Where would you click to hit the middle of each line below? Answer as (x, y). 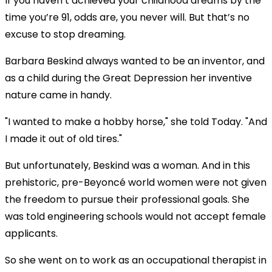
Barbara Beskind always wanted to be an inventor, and (135, 61)
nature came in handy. (58, 95)
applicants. (31, 233)
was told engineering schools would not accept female (135, 216)
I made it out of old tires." (63, 138)
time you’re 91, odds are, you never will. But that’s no (127, 17)
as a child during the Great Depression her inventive (128, 78)
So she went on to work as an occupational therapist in (136, 260)
